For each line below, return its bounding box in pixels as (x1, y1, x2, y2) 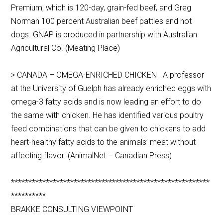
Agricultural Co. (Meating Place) (11, 43, 120, 53)
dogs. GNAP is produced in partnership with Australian (11, 30, 198, 40)
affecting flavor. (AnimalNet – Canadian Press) (11, 151, 172, 161)
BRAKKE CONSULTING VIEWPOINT (11, 205, 133, 215)
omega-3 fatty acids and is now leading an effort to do (11, 97, 202, 107)
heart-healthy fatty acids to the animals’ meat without (11, 137, 196, 147)
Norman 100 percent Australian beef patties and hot (11, 16, 192, 26)
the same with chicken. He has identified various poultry (11, 111, 204, 120)
